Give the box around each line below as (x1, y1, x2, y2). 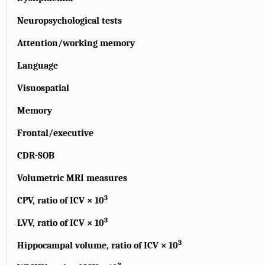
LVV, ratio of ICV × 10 (17, 218, 104, 229)
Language (17, 60, 58, 72)
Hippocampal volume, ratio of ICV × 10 (17, 240, 178, 251)
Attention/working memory (17, 38, 135, 49)
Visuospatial (17, 83, 69, 94)
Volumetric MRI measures (17, 173, 127, 184)
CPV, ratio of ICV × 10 (17, 195, 104, 206)
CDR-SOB (17, 150, 54, 161)
